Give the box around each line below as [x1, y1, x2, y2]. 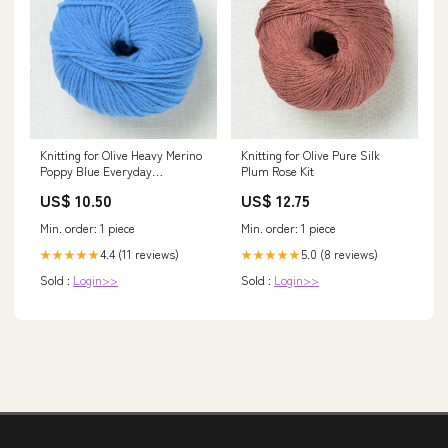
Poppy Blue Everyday [40, 162, 152, 180]
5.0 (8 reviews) [301, 245, 378, 263]
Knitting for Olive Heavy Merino [40, 146, 202, 164]
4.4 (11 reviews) [100, 245, 179, 263]
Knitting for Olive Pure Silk [241, 146, 380, 164]
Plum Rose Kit [241, 162, 314, 180]
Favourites [40, 178, 96, 196]
